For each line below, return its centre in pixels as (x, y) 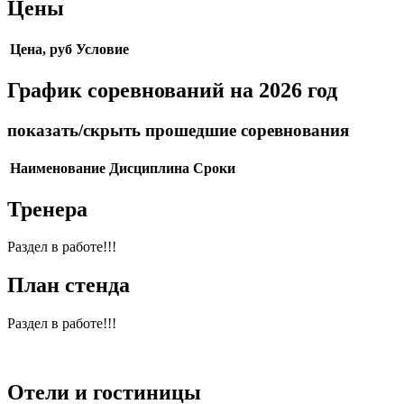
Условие (102, 50)
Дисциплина (149, 168)
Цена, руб (41, 50)
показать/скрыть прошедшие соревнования (178, 130)
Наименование (58, 168)
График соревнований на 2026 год (172, 90)
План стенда (69, 285)
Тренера (47, 209)
